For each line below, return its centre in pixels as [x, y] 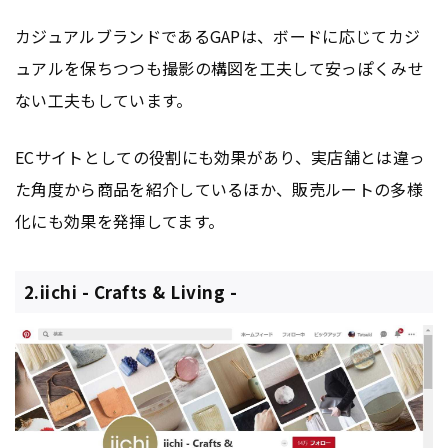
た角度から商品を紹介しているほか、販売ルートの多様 [219, 189]
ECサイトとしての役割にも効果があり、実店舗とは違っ [220, 157]
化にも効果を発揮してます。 [120, 221]
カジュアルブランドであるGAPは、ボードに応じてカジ [218, 36]
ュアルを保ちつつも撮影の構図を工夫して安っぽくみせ [220, 68]
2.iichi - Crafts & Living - [130, 292]
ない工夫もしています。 [104, 100]
